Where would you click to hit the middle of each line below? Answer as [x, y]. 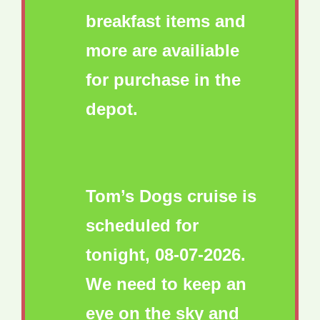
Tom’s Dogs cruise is [171, 196]
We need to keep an [166, 284]
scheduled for [142, 226]
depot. [112, 109]
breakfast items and [166, 21]
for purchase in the [163, 80]
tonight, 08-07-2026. [166, 255]
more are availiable [162, 51]
